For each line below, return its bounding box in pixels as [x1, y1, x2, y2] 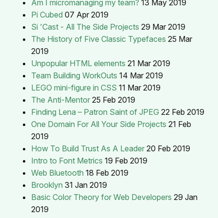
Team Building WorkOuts [31, 70, 117, 80]
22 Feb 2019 [161, 107, 204, 117]
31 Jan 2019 [65, 180, 107, 190]
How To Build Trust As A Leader [31, 143, 145, 153]
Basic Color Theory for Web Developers [31, 192, 172, 202]
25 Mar [168, 34, 192, 44]
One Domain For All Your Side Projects [31, 119, 166, 129]
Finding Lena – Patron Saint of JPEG [31, 107, 159, 117]
